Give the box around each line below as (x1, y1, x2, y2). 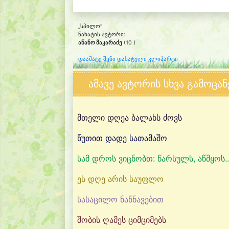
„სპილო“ (78, 23, 102, 30)
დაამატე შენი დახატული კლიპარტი (78, 56, 178, 62)
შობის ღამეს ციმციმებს (77, 215, 166, 225)
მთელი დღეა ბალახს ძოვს (77, 112, 182, 123)
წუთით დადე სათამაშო (77, 133, 167, 143)
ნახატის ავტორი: (78, 31, 125, 38)
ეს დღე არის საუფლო (77, 174, 164, 184)
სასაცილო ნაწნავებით (77, 194, 164, 204)
